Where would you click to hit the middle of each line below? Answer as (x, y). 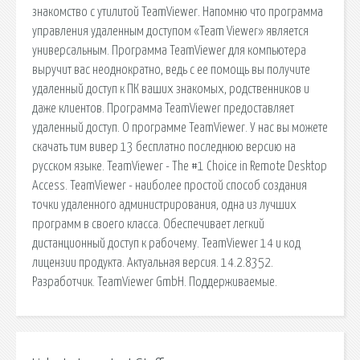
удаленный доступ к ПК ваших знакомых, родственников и (171, 89)
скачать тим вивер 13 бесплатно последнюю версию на (164, 147)
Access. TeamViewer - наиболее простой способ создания (170, 185)
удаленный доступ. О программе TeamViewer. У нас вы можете (180, 127)
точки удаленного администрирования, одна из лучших (164, 205)
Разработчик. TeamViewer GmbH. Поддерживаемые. (155, 282)
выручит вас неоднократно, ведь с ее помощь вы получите (171, 70)
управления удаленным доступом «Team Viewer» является (170, 31)
